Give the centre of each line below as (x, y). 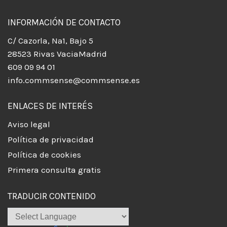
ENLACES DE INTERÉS (50, 106)
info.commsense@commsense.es (74, 80)
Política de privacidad (51, 140)
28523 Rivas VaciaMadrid (57, 53)
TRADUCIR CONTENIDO (52, 196)
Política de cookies (44, 155)
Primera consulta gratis (54, 170)
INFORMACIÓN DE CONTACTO (64, 22)
